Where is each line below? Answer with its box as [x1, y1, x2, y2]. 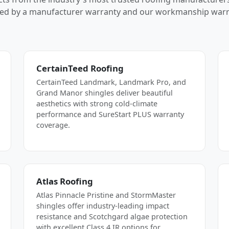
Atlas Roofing [36, 175, 93, 187]
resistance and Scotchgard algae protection [36, 211, 188, 221]
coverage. [36, 120, 70, 130]
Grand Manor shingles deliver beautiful [36, 87, 173, 98]
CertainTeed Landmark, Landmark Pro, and [36, 77, 186, 87]
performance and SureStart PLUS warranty [36, 109, 184, 119]
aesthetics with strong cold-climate [36, 98, 157, 108]
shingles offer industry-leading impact [36, 200, 169, 211]
